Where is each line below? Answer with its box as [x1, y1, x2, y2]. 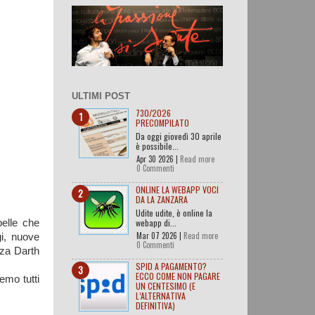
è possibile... [136, 139, 179, 152]
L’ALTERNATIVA [136, 289, 186, 302]
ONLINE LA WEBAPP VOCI [136, 183, 219, 195]
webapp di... [136, 216, 176, 229]
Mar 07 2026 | [136, 229, 184, 241]
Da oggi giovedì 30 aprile [136, 129, 221, 142]
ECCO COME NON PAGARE [136, 269, 220, 282]
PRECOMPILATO [136, 116, 189, 129]
